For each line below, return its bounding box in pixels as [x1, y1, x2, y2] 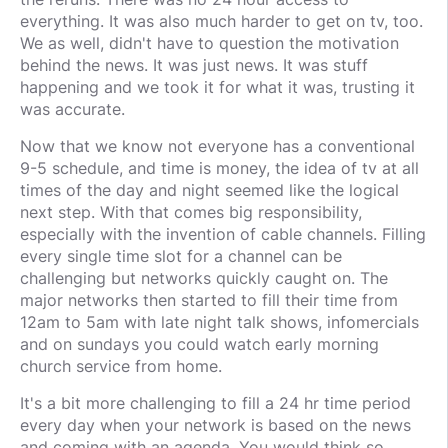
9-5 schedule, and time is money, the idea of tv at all [20, 158, 419, 179]
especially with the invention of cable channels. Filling [20, 224, 426, 245]
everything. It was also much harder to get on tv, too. [20, 11, 423, 32]
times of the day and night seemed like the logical [20, 180, 399, 201]
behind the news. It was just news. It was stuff [20, 55, 368, 76]
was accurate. [20, 99, 130, 120]
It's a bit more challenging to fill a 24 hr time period [20, 393, 411, 414]
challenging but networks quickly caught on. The [20, 268, 388, 289]
